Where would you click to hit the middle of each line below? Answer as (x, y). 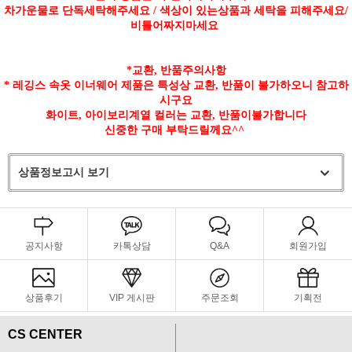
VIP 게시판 (132, 297)
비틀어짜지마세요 (176, 25)
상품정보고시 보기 (64, 172)
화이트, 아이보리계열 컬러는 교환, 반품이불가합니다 (176, 115)
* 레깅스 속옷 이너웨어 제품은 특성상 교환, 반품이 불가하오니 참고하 (176, 85)
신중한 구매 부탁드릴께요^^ (176, 130)
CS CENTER (45, 334)
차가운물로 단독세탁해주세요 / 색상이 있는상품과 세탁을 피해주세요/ (176, 10)
